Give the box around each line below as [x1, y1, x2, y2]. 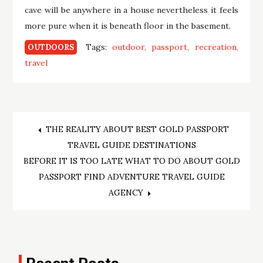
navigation [22, 150, 137, 180]
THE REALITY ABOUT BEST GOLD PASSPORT [46, 124, 229, 135]
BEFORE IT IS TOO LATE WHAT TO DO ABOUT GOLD [23, 156, 240, 167]
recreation [194, 42, 237, 53]
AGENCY [108, 187, 143, 198]
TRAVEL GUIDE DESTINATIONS [67, 140, 196, 151]
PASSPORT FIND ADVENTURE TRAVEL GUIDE [38, 171, 225, 183]
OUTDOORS [28, 42, 75, 53]
